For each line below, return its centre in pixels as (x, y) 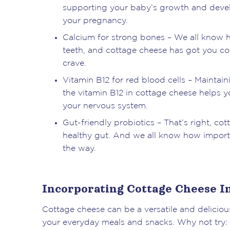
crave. (74, 63)
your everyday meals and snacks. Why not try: (135, 222)
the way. (79, 148)
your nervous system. (105, 106)
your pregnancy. (95, 21)
